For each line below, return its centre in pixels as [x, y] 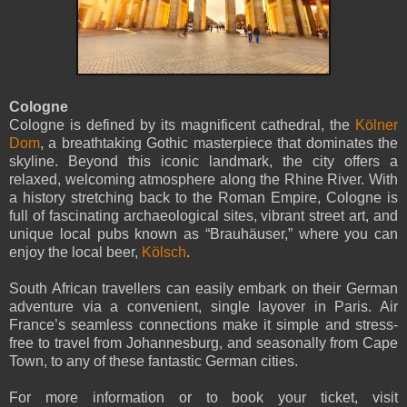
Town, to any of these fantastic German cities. [154, 362]
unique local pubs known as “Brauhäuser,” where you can [203, 234]
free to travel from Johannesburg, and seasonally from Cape [203, 343]
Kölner [377, 125]
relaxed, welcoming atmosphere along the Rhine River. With [203, 180]
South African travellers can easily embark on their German [203, 289]
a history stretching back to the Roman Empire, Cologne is [203, 198]
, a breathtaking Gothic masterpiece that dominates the [219, 144]
